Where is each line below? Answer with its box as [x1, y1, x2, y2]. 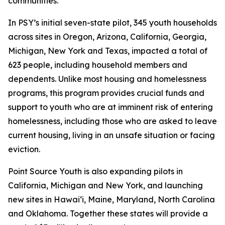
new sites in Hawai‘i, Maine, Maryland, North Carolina [8, 194, 215, 204]
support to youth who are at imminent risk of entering [8, 102, 213, 112]
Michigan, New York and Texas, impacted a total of [8, 46, 207, 56]
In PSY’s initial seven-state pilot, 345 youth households [8, 18, 217, 28]
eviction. [8, 144, 40, 154]
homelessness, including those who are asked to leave [8, 116, 217, 126]
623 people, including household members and [8, 60, 187, 70]
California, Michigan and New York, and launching [8, 180, 203, 190]
